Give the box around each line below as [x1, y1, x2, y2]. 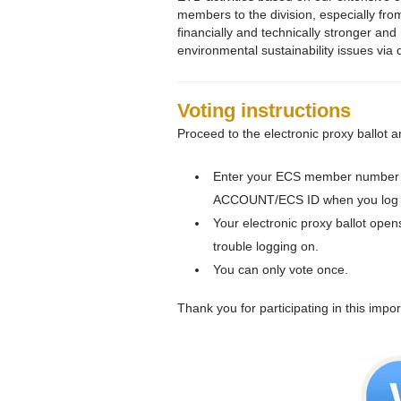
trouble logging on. [213, 238, 319, 253]
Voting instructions [177, 98, 351, 122]
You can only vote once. [213, 261, 348, 277]
